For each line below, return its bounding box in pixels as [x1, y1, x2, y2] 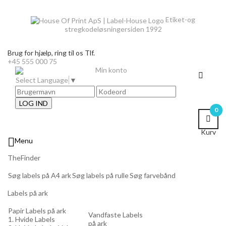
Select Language [16, 76, 68, 85]
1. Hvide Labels [8, 214, 55, 223]
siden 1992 [127, 24, 162, 33]
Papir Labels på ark [8, 206, 66, 215]
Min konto [95, 65, 128, 74]
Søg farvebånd [130, 171, 176, 180]
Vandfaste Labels [88, 210, 143, 219]
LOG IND [19, 98, 48, 107]
